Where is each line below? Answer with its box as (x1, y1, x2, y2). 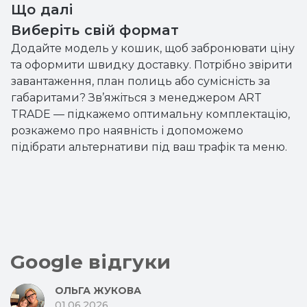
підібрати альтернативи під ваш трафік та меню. (11, 140, 287, 153)
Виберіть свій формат (11, 22, 180, 38)
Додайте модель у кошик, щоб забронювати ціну (11, 42, 295, 55)
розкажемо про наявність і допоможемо (11, 124, 243, 137)
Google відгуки (10, 250, 171, 273)
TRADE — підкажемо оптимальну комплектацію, (11, 108, 290, 121)
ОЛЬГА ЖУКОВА (55, 284, 141, 297)
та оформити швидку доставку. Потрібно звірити (11, 58, 293, 71)
